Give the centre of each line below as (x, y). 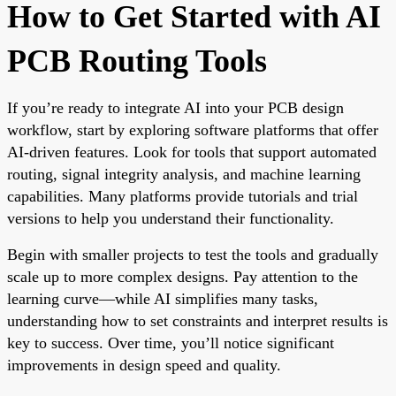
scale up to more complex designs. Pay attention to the (183, 276)
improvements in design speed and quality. (144, 365)
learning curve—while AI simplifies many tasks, (163, 298)
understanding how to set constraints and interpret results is (198, 320)
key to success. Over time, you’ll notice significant (171, 343)
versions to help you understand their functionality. (171, 218)
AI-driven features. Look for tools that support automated (192, 152)
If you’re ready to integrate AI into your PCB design (175, 107)
